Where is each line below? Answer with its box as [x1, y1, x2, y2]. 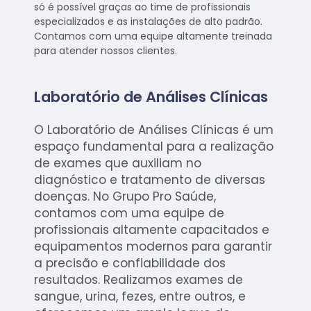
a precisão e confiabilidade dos [34, 255, 226, 272]
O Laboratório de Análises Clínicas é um [34, 121, 274, 139]
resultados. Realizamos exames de [34, 271, 244, 289]
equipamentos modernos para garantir [34, 238, 273, 255]
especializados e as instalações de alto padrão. [34, 15, 263, 29]
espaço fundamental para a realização [34, 138, 274, 155]
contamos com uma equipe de [34, 205, 225, 222]
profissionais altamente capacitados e [34, 221, 270, 239]
